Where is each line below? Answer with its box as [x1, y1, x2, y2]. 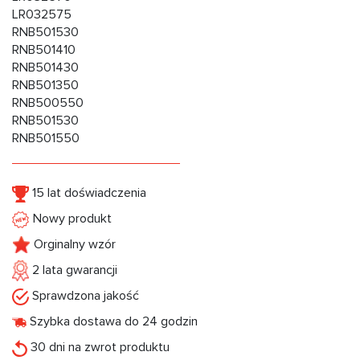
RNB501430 [12, 59, 79, 76]
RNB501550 [12, 130, 80, 147]
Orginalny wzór [31, 236, 116, 253]
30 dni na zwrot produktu [27, 339, 170, 356]
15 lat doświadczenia [29, 185, 146, 202]
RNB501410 [12, 42, 76, 59]
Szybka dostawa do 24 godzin [27, 313, 198, 330]
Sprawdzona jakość [29, 288, 139, 305]
